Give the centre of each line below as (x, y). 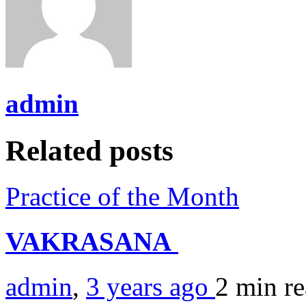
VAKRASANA (92, 241)
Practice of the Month (122, 196)
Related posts (89, 150)
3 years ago (151, 287)
